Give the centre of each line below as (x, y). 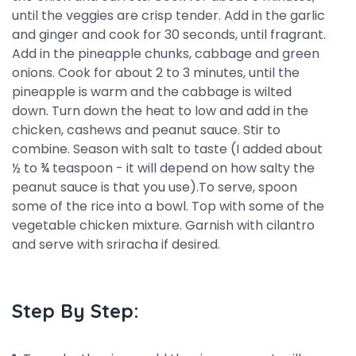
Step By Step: (75, 311)
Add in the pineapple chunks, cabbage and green (166, 54)
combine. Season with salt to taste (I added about (167, 149)
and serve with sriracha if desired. (116, 244)
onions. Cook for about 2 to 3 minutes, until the (156, 73)
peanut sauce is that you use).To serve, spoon (155, 187)
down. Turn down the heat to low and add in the (160, 111)
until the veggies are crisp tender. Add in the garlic (168, 15)
